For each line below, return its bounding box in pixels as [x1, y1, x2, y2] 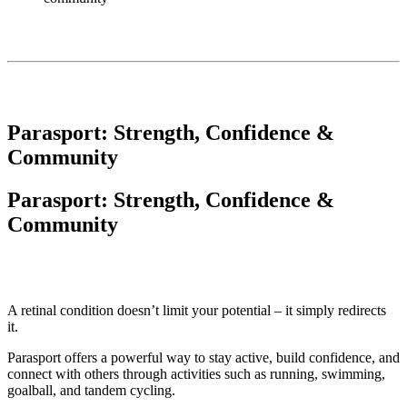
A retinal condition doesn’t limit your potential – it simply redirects [7, 302, 386, 318]
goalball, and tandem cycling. [7, 382, 175, 398]
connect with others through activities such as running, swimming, [7, 365, 385, 382]
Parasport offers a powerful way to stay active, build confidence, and [7, 349, 400, 365]
